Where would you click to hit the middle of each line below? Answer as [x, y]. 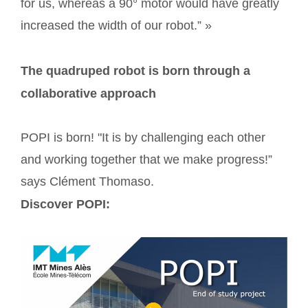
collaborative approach [88, 93]
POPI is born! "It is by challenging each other [143, 137]
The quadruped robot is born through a [135, 70]
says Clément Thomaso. [87, 181]
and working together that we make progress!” [146, 159]
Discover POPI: [65, 204]
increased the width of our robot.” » [116, 26]
